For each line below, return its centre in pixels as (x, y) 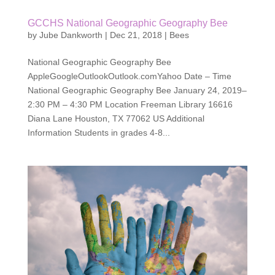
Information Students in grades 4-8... (99, 133)
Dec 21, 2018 (136, 35)
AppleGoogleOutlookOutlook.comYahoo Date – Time (129, 76)
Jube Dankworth (71, 35)
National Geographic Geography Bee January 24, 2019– (137, 91)
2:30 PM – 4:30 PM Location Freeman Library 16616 (130, 105)
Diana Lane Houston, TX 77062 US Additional (116, 119)
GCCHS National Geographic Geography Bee (127, 23)
